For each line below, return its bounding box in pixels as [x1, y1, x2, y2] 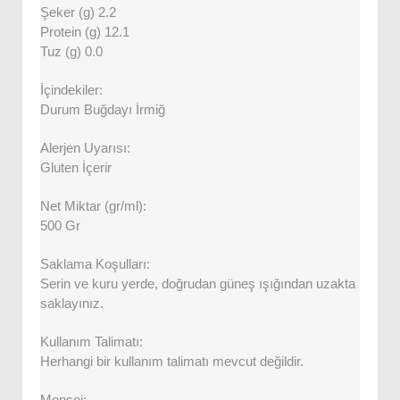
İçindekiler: [40, 83, 103, 97]
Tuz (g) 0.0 [40, 45, 103, 59]
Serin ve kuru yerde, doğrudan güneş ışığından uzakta [40, 277, 355, 291]
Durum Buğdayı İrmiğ [40, 103, 165, 117]
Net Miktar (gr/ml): [40, 199, 146, 213]
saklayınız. [40, 296, 104, 311]
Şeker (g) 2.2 [40, 5, 116, 20]
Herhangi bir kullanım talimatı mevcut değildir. [40, 354, 304, 369]
